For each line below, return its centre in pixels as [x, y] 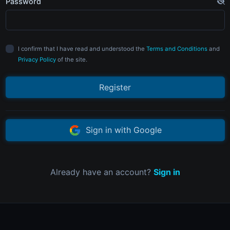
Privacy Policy [37, 59]
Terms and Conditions [177, 49]
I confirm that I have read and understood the [82, 49]
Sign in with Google [122, 130]
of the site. [71, 59]
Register [115, 87]
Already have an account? [102, 172]
